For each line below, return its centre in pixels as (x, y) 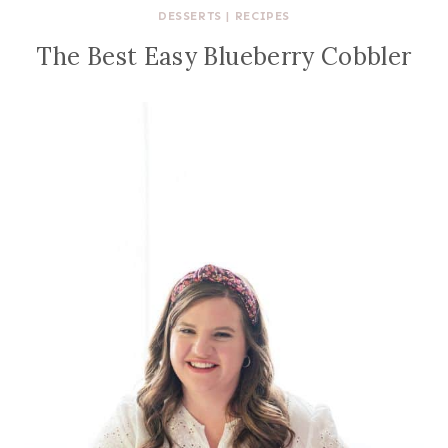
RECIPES (262, 16)
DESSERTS (190, 16)
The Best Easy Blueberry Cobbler (224, 56)
